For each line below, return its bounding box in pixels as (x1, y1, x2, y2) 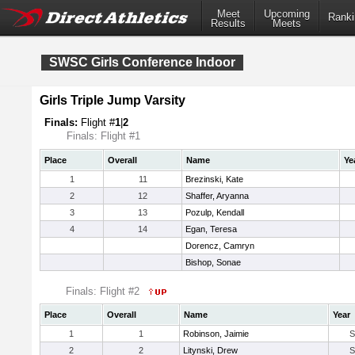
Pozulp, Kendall (185, 208, 244, 217)
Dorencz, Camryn (185, 241, 254, 250)
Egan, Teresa (185, 224, 237, 234)
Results (211, 17, 246, 30)
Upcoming (264, 8, 310, 21)
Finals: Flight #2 (66, 285, 143, 297)
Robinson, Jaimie (183, 329, 249, 338)
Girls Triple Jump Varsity (40, 94, 185, 107)
